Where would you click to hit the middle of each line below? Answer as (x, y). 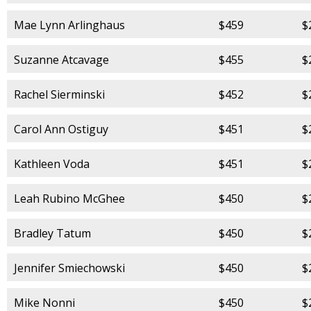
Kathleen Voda (52, 163)
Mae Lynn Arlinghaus (69, 25)
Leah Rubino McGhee (69, 198)
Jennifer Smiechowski (69, 268)
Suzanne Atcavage (61, 59)
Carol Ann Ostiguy (61, 129)
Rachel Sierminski (59, 94)
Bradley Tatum (52, 233)
